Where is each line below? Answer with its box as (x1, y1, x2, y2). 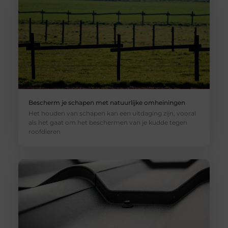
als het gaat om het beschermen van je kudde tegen (28, 119, 187, 127)
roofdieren (28, 128, 61, 136)
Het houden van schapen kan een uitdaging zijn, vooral (28, 109, 196, 118)
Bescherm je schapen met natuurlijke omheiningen (28, 99, 185, 107)
